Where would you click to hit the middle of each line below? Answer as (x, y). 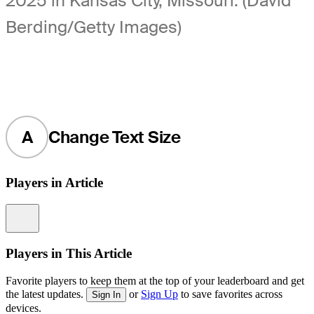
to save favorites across (230, 294)
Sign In (106, 294)
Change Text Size (114, 137)
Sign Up (159, 294)
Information (56, 211)
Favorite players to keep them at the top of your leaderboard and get (155, 280)
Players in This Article (69, 253)
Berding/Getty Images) (94, 27)
